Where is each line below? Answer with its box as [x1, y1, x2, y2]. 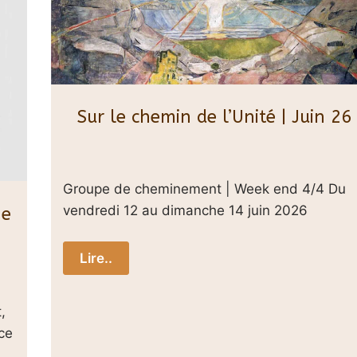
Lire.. [80, 250, 112, 267]
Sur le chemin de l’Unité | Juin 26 [77, 107, 351, 128]
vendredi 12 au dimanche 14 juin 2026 [63, 202, 308, 218]
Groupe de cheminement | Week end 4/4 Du [63, 180, 346, 197]
